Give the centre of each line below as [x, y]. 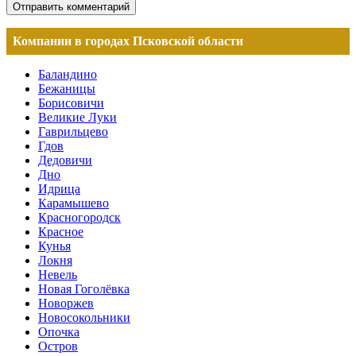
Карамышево [74, 203]
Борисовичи [71, 103]
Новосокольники [84, 318]
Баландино [68, 75]
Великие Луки [77, 118]
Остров [58, 346]
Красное [61, 232]
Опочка [59, 332]
